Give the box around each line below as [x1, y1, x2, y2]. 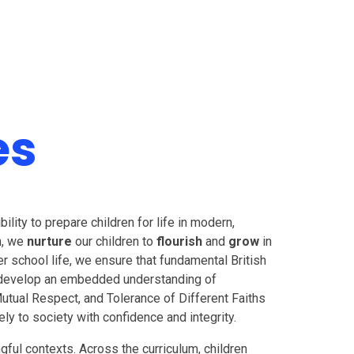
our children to [72, 234, 157, 249]
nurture [27, 234, 73, 249]
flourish [156, 234, 203, 249]
